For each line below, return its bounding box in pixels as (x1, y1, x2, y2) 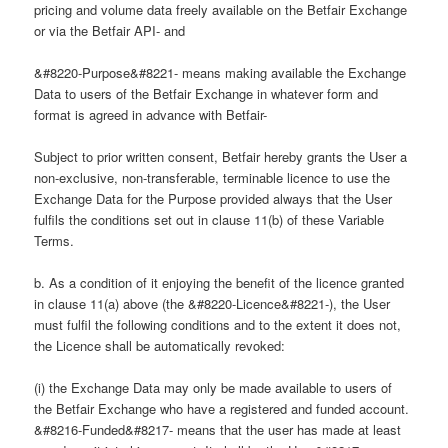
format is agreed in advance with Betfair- (34, 105, 268, 125)
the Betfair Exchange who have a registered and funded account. (34, 399, 410, 419)
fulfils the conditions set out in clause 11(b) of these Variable (34, 210, 385, 230)
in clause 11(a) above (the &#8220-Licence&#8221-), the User (34, 294, 391, 314)
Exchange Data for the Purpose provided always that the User (34, 189, 393, 209)
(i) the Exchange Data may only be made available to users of (34, 378, 393, 398)
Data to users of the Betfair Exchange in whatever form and (34, 84, 379, 104)
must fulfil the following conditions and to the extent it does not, (34, 315, 402, 335)
